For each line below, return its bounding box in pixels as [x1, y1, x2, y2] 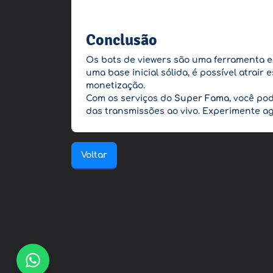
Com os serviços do [86, 94, 174, 103]
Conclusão [86, 30, 157, 50]
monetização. [86, 81, 145, 90]
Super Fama [174, 94, 229, 103]
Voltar [81, 151, 107, 160]
